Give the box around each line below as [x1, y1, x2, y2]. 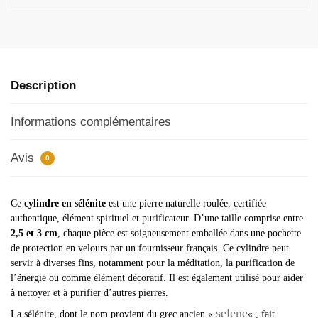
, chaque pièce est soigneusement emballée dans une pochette [57, 227, 301, 238]
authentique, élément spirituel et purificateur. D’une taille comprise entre [11, 212, 303, 224]
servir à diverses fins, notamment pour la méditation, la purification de [11, 257, 295, 268]
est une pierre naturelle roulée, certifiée [106, 197, 266, 209]
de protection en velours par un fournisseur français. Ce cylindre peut [11, 242, 289, 253]
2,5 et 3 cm [11, 227, 57, 238]
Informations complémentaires [11, 114, 171, 128]
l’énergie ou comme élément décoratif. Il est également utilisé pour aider [11, 272, 303, 283]
